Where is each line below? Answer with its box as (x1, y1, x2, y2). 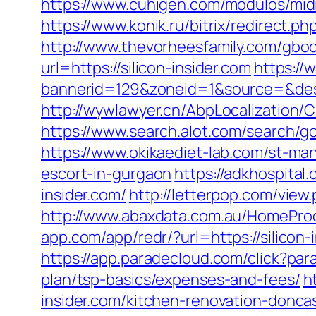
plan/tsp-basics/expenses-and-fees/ (41, 269, 300, 290)
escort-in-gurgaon (41, 163, 172, 184)
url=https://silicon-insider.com (41, 57, 251, 78)
